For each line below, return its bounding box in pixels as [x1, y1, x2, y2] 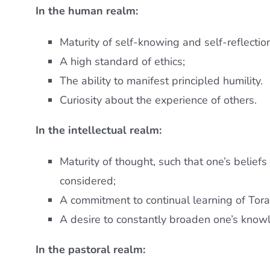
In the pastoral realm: [36, 242, 146, 257]
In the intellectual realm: [36, 123, 162, 138]
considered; [60, 174, 116, 189]
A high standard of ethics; [60, 54, 186, 69]
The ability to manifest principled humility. [60, 74, 263, 89]
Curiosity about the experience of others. [60, 93, 257, 108]
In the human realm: [36, 4, 139, 19]
